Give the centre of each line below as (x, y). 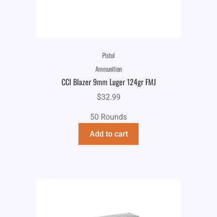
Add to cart (108, 134)
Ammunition (108, 69)
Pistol (108, 55)
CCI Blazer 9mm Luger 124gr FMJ (108, 82)
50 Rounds (108, 117)
